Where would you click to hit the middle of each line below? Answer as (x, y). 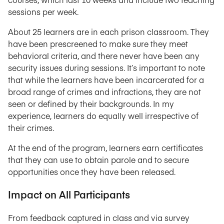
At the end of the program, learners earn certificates (105, 147)
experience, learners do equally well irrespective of (103, 115)
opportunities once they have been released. (92, 171)
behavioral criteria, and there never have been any (104, 55)
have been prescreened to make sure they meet (98, 43)
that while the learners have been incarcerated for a (106, 79)
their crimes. (31, 127)
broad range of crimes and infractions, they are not (104, 91)
